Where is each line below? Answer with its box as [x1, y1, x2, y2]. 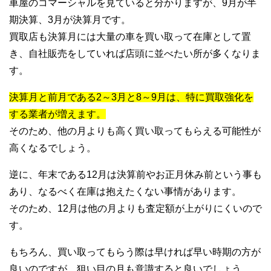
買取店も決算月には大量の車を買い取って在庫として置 [9, 31, 251, 42]
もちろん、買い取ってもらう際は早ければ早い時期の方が [9, 246, 261, 257]
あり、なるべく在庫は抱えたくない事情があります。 [9, 186, 241, 197]
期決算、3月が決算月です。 [9, 14, 131, 25]
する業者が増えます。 [9, 108, 106, 119]
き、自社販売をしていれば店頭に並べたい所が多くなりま [9, 48, 261, 59]
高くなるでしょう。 [9, 142, 96, 153]
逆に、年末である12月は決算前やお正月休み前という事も [9, 169, 262, 180]
